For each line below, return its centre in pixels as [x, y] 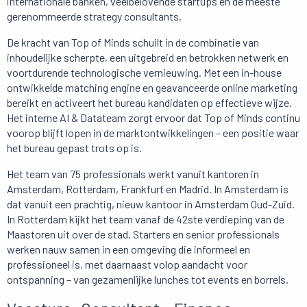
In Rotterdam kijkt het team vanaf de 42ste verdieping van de [146, 219]
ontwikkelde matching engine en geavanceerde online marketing [152, 88]
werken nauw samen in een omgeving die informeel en [128, 249]
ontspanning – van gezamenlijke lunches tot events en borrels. [148, 280]
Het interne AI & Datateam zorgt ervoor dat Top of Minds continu [153, 118]
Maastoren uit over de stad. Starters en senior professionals [143, 234]
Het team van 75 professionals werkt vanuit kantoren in [133, 174]
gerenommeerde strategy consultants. [94, 16]
